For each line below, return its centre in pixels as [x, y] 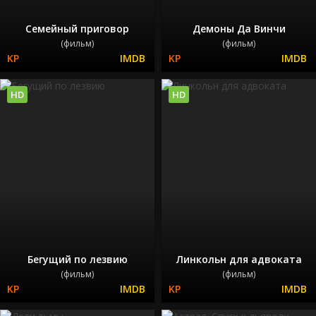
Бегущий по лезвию [77, 260]
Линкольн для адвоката [239, 260]
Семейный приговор [77, 28]
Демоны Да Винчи [239, 28]
